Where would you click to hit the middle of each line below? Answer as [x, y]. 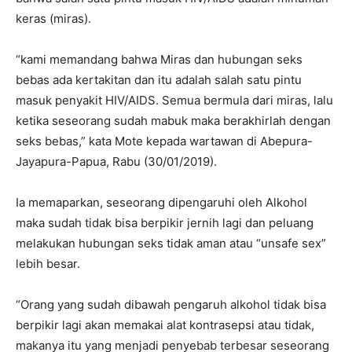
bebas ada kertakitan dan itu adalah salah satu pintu [159, 79]
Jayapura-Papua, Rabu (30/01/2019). [116, 161]
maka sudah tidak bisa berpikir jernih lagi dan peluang [165, 222]
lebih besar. [48, 263]
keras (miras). [53, 18]
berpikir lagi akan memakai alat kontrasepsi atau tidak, [165, 324]
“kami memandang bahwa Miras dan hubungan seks [159, 59]
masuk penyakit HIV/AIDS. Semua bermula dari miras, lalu [174, 100]
